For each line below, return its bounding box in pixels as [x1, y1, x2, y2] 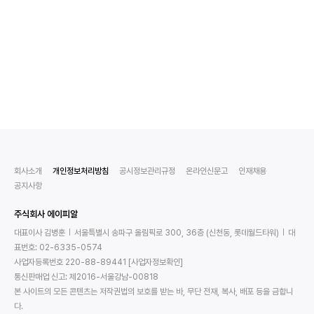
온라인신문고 [186, 166, 228, 176]
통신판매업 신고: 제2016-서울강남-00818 [14, 272, 158, 282]
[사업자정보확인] [128, 257, 183, 267]
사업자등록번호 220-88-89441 [14, 257, 126, 267]
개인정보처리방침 [53, 166, 109, 176]
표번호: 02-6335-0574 [14, 243, 102, 252]
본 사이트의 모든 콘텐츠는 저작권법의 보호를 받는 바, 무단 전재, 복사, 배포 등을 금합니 [14, 287, 293, 296]
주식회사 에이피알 [14, 209, 78, 219]
